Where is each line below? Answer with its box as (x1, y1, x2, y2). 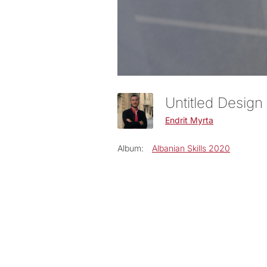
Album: (117, 143, 144, 154)
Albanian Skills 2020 (152, 143, 230, 154)
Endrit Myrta (165, 114, 213, 125)
